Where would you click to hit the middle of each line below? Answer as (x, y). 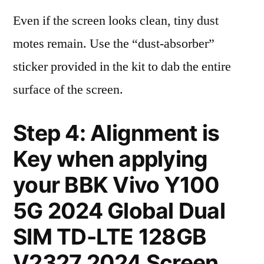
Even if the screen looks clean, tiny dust (116, 21)
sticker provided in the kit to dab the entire (122, 67)
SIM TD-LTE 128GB (110, 237)
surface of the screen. (68, 90)
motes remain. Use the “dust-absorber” (114, 44)
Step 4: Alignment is (116, 133)
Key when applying (110, 159)
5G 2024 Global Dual (119, 211)
